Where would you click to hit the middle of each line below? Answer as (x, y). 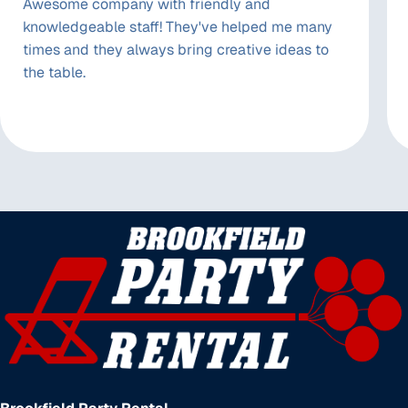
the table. (54, 72)
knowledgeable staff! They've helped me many (178, 27)
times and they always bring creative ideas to (176, 50)
